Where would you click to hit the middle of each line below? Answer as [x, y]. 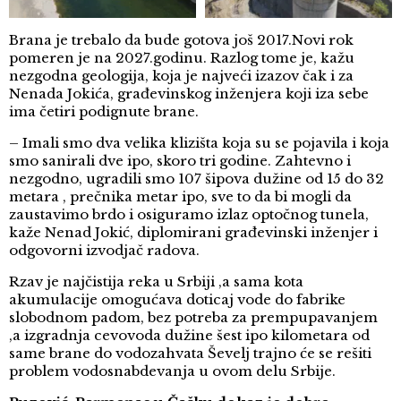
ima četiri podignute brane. [104, 112]
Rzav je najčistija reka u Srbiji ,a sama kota [156, 282]
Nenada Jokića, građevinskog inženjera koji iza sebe [189, 94]
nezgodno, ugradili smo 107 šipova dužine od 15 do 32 [196, 179]
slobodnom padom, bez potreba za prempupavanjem [193, 318]
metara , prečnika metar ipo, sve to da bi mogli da [180, 197]
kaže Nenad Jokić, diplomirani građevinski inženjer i [193, 233]
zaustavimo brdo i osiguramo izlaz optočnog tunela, [189, 215]
